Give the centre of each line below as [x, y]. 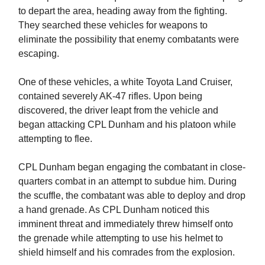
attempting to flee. [55, 139]
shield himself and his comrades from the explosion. [128, 253]
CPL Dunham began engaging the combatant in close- [132, 167]
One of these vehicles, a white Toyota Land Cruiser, [125, 82]
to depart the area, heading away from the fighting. [123, 11]
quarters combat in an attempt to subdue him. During [127, 182]
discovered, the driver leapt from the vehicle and [118, 111]
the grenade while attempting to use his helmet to [121, 238]
